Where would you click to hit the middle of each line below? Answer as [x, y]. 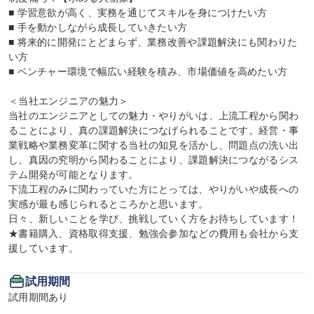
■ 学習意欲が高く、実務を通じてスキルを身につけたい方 [138, 13]
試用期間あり [39, 297]
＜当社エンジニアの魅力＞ [69, 101]
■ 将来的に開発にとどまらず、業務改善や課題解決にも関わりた [153, 42]
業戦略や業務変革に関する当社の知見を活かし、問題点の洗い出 [154, 145]
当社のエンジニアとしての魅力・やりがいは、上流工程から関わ [154, 116]
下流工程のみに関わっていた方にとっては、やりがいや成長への [154, 189]
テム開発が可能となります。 [74, 175]
